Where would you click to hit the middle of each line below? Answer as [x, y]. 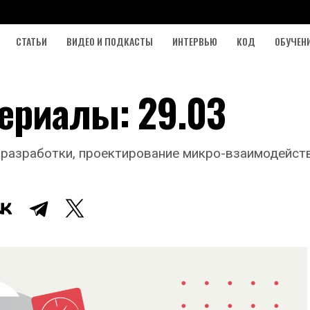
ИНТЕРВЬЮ [195, 41]
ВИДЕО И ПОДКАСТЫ [110, 41]
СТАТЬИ [31, 41]
